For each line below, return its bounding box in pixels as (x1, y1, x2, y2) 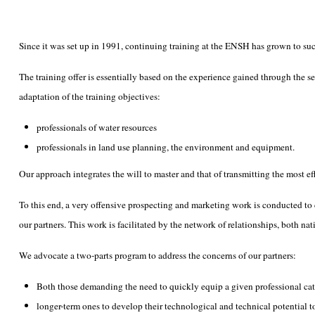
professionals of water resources (37, 121, 157, 134)
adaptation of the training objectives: (19, 90, 160, 103)
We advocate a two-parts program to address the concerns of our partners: (19, 249, 296, 262)
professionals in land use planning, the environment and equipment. (37, 141, 295, 153)
